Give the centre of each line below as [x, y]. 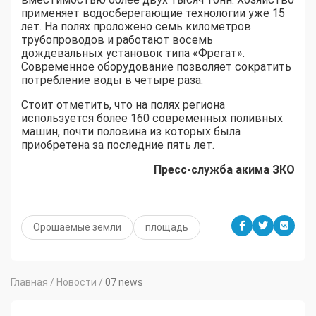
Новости [77, 282]
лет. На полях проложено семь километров [136, 27]
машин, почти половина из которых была [131, 132]
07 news [124, 282]
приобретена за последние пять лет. [118, 145]
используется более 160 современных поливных [152, 119]
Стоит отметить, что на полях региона [123, 105]
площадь [167, 227]
